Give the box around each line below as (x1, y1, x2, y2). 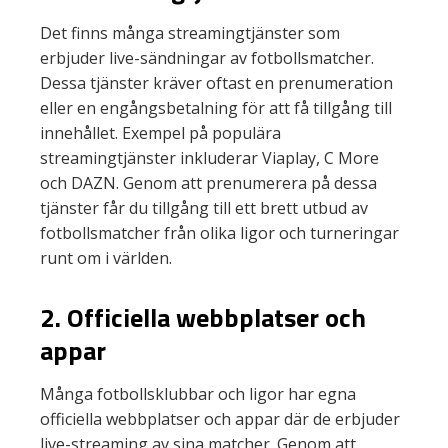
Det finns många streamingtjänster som (40, 22, 340, 44)
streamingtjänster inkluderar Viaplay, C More (40, 147, 379, 169)
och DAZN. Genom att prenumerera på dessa (40, 172, 377, 194)
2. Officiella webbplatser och (40, 298, 366, 337)
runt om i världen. (40, 247, 172, 269)
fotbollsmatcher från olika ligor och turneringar (40, 222, 399, 244)
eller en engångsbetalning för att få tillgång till (40, 97, 392, 119)
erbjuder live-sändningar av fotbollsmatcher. (40, 47, 374, 69)
